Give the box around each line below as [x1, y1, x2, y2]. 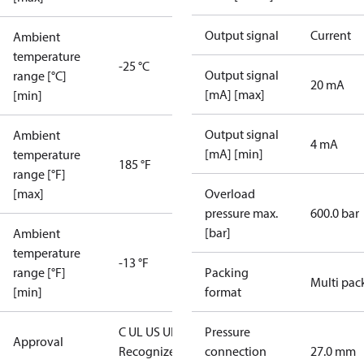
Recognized [119, 343, 183, 359]
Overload [205, 185, 255, 201]
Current [310, 27, 351, 43]
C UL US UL [119, 323, 177, 340]
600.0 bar [310, 205, 359, 221]
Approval [13, 333, 63, 349]
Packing [205, 264, 249, 280]
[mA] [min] [205, 145, 263, 162]
